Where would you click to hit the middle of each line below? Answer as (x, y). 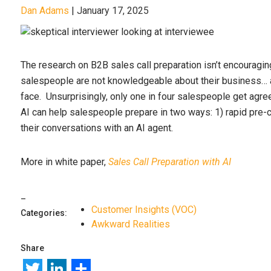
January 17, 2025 (113, 11)
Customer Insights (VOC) (144, 209)
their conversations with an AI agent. (97, 128)
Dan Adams (45, 11)
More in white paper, (64, 162)
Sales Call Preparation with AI (170, 162)
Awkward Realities (131, 224)
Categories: (44, 213)
